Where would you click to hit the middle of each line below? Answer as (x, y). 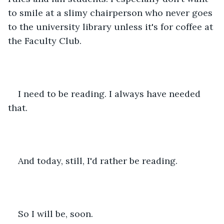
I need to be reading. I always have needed (110, 93)
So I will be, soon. (55, 213)
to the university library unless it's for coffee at (112, 26)
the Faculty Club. (45, 40)
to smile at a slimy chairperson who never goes (111, 12)
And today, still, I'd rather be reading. (98, 160)
